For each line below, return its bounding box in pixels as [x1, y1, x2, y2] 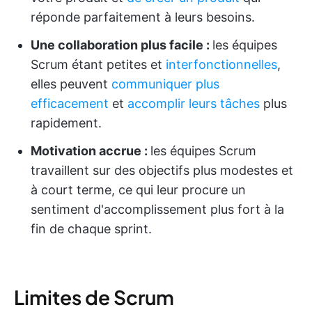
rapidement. [31, 116, 102, 130]
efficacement [31, 96, 109, 111]
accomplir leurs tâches [127, 96, 260, 111]
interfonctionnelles [166, 57, 277, 72]
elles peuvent [31, 77, 111, 91]
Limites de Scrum [14, 285, 174, 309]
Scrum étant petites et [31, 57, 166, 72]
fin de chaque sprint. [31, 221, 152, 236]
